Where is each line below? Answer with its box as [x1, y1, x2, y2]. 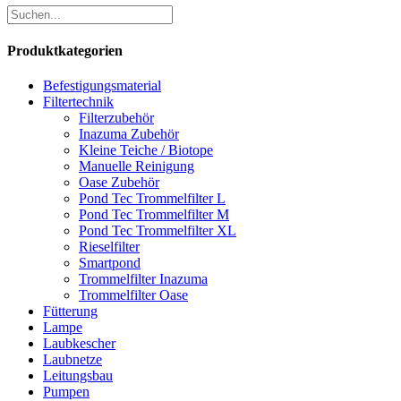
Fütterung [43, 303, 98, 320]
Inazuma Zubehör [79, 126, 179, 142]
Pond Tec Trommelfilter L [79, 191, 226, 207]
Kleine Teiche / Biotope [79, 142, 213, 158]
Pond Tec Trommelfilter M [79, 207, 229, 223]
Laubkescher [43, 336, 115, 352]
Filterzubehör [79, 110, 154, 126]
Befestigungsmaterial [43, 78, 161, 94]
